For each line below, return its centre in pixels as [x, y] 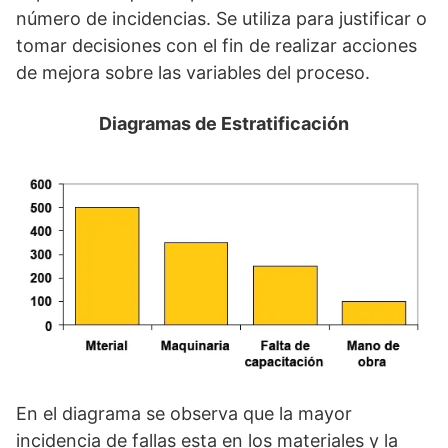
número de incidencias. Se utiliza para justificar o [221, 18]
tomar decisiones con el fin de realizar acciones [216, 45]
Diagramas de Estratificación [224, 123]
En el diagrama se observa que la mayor [184, 414]
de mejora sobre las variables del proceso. [193, 72]
